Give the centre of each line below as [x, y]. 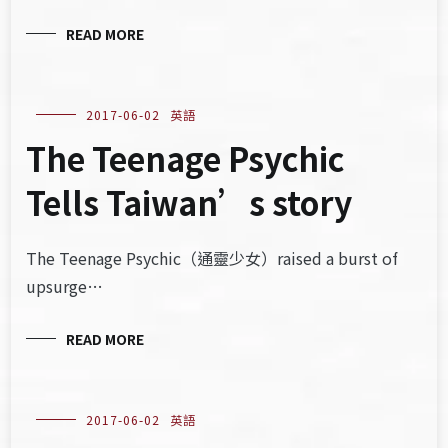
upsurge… [65, 286]
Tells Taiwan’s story [189, 202]
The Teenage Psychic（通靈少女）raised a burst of [212, 258]
